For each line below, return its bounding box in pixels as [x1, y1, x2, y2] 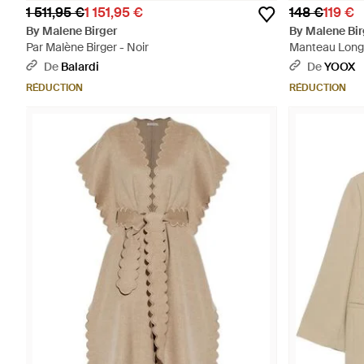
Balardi [61, 59, 99, 74]
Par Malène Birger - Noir [26, 40, 149, 54]
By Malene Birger [26, 24, 117, 38]
